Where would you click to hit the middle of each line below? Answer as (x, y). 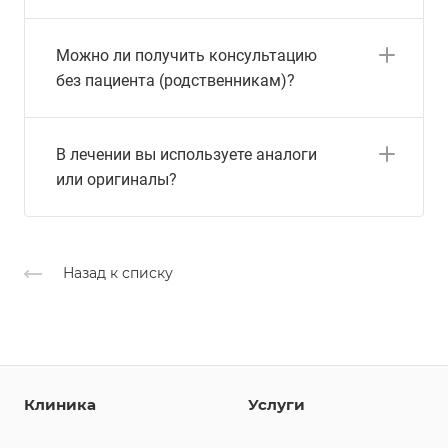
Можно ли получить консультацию (186, 56)
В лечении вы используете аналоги (186, 155)
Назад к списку (118, 272)
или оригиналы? (116, 180)
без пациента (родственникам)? (175, 81)
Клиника (60, 404)
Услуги (276, 404)
